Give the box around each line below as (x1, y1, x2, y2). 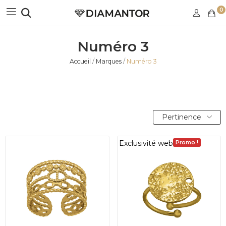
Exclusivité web (119, 138, 173, 148)
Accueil (69, 58, 91, 66)
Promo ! (176, 139, 198, 146)
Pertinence (162, 112, 201, 122)
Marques (95, 58, 122, 66)
